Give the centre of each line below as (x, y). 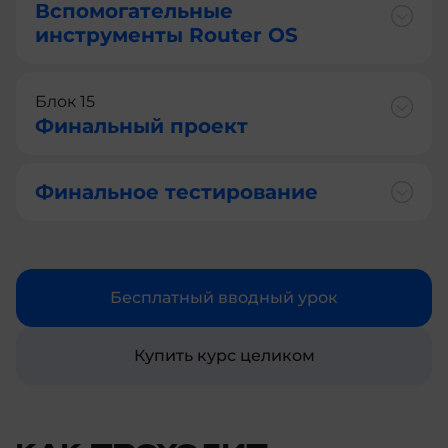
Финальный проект (141, 126)
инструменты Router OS (166, 35)
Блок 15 (65, 102)
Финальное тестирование (176, 192)
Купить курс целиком (224, 356)
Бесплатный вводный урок (224, 298)
